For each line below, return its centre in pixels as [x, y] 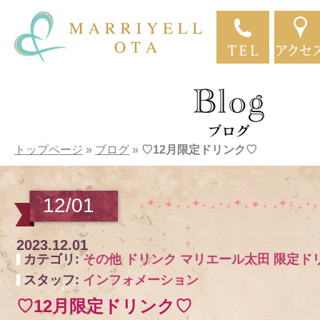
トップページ [49, 150]
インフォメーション [141, 280]
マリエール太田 [225, 259]
